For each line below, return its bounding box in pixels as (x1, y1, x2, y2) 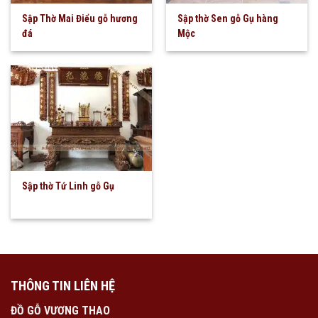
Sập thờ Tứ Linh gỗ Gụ (22, 180, 115, 192)
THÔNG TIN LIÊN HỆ (11, 278, 115, 293)
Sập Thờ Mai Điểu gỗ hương (22, 12, 138, 24)
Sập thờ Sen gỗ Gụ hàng (177, 12, 279, 24)
